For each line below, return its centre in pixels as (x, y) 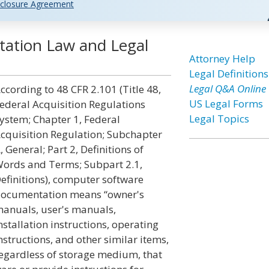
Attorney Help (222, 59)
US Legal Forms (226, 104)
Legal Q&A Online (227, 89)
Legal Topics (219, 119)
